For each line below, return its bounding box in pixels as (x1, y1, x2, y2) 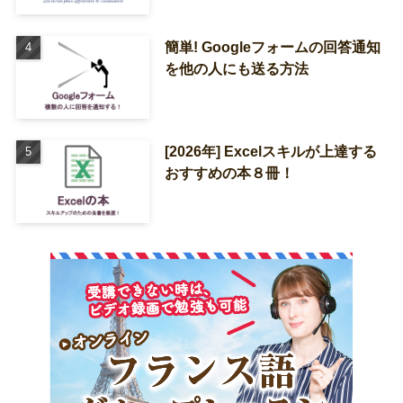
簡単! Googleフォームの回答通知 (164, 39, 381, 56)
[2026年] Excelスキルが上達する (164, 143, 377, 160)
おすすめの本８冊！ (164, 165, 294, 182)
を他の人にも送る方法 (164, 60, 309, 77)
